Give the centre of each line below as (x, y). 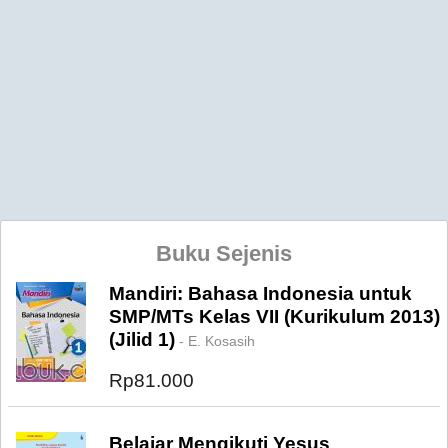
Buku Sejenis (224, 253)
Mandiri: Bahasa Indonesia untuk (260, 293)
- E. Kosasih (215, 341)
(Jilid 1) (142, 339)
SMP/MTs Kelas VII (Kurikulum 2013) (274, 316)
